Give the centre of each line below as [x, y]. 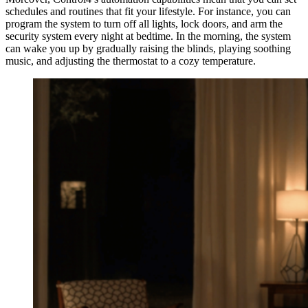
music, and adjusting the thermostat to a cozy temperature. [131, 60]
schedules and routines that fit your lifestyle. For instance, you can [148, 11]
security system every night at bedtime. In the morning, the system [148, 36]
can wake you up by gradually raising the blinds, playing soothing [148, 48]
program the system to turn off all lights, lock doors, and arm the [144, 23]
